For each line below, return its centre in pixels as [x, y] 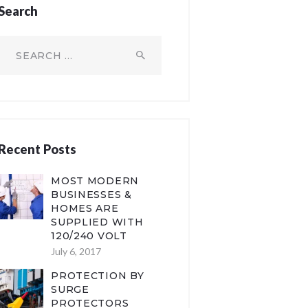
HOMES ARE [85, 208]
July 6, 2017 [76, 252]
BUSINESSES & [91, 194]
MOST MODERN [95, 180]
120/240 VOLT [89, 235]
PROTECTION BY [98, 276]
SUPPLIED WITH [97, 222]
